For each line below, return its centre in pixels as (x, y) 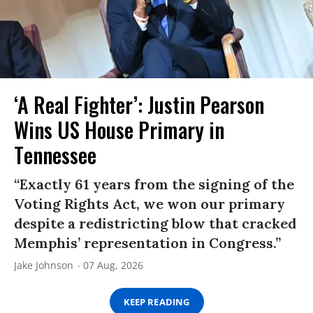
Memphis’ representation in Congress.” (147, 243)
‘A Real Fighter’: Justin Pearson (139, 105)
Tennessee (55, 155)
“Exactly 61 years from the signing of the (154, 184)
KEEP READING (156, 301)
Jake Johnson (44, 265)
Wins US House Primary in (119, 130)
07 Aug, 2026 (113, 265)
